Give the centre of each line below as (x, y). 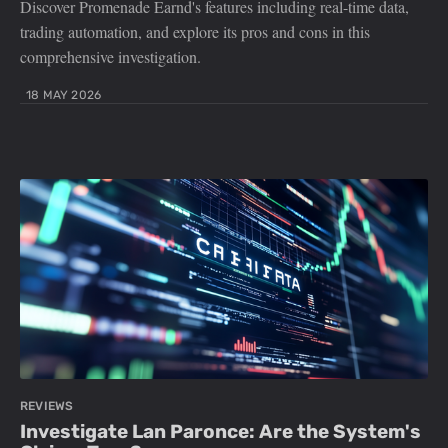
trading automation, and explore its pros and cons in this (195, 32)
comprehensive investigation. (110, 57)
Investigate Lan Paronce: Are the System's (220, 432)
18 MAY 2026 (64, 95)
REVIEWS (47, 406)
